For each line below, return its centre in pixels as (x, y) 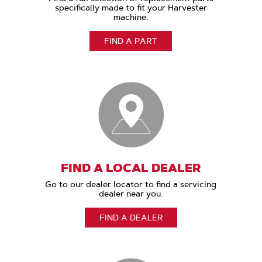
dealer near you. (131, 193)
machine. (131, 17)
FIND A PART (131, 41)
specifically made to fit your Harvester (131, 7)
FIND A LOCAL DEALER (131, 168)
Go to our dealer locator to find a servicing (131, 184)
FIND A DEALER (131, 217)
